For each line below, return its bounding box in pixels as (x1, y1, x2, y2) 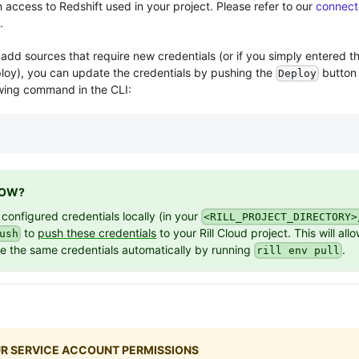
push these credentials (38, 225, 157, 240)
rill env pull (256, 244, 341, 257)
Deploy (278, 67, 317, 79)
